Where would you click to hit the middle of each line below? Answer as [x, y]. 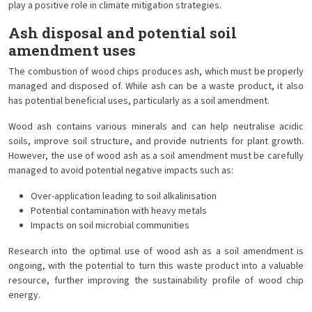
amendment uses [72, 50]
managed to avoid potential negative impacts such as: [121, 171]
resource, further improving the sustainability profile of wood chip [156, 281]
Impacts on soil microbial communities [110, 226]
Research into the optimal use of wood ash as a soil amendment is [156, 251]
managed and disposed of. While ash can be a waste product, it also [156, 86]
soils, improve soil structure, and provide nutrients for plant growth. [156, 141]
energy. [24, 295]
